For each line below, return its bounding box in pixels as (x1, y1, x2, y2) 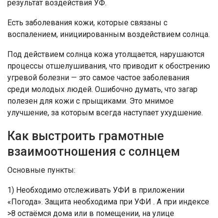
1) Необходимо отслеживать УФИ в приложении (7, 185, 184, 195)
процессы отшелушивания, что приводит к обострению (7, 61, 210, 71)
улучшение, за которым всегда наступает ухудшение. (7, 108, 203, 117)
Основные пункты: (7, 165, 75, 175)
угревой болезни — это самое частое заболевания (7, 73, 189, 82)
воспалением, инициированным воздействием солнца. (7, 29, 210, 39)
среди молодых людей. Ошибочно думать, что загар (7, 84, 198, 94)
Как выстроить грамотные (7, 128, 164, 143)
